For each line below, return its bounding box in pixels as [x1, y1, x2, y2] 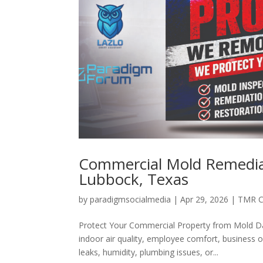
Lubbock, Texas [79, 168, 189, 190]
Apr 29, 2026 [180, 193, 229, 205]
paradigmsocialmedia [90, 193, 171, 205]
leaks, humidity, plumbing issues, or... [79, 246, 219, 258]
